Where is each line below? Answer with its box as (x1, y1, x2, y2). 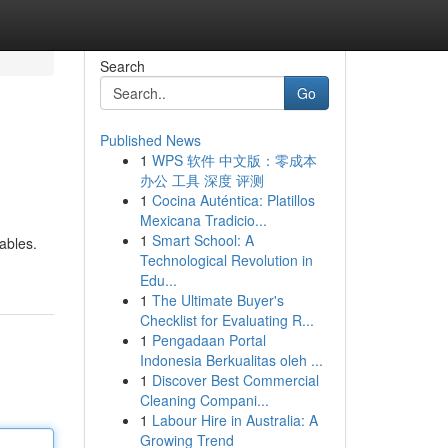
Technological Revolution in (139, 250, 313, 270)
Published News (99, 130, 201, 150)
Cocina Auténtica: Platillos (151, 190, 315, 210)
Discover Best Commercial (151, 370, 319, 390)
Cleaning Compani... (139, 390, 269, 410)
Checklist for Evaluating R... (139, 310, 314, 330)
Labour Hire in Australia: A (151, 410, 318, 430)
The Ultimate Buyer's (151, 290, 284, 310)
